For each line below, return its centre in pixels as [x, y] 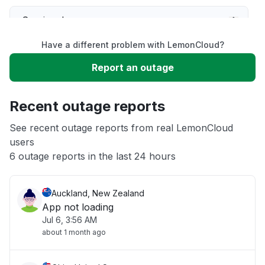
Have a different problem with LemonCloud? [132, 45]
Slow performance [64, 56]
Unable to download [67, 91]
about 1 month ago [74, 232]
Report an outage [132, 67]
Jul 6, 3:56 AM [70, 220]
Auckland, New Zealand [98, 193]
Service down [53, 20]
